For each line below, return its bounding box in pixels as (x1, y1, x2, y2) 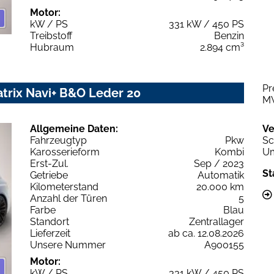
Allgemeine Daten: (30, 122, 118, 135)
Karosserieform (30, 146, 100, 158)
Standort (30, 215, 69, 228)
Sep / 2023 (194, 157, 244, 169)
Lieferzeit (30, 227, 70, 239)
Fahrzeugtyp (30, 134, 87, 146)
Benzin (214, 29, 244, 42)
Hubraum (30, 41, 74, 53)
